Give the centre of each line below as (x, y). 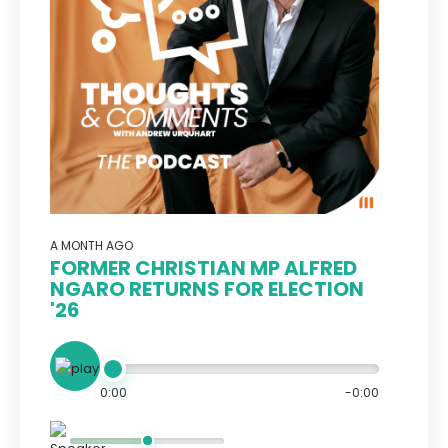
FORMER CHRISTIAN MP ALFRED (203, 268)
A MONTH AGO (91, 245)
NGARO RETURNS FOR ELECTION (207, 289)
